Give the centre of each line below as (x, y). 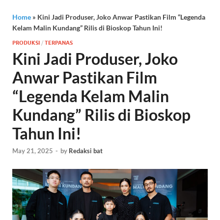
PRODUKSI (26, 42)
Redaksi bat (86, 151)
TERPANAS (59, 42)
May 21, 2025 (33, 151)
